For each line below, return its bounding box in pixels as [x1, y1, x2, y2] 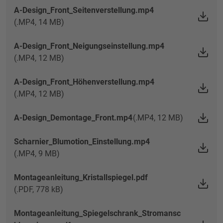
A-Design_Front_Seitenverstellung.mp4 [14, 5, 154, 15]
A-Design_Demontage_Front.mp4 [14, 113, 132, 122]
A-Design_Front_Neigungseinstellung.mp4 [14, 41, 164, 51]
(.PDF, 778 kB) [14, 185, 63, 194]
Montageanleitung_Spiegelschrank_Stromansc [14, 209, 181, 218]
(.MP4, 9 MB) [14, 149, 60, 158]
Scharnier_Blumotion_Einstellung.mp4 [14, 137, 150, 146]
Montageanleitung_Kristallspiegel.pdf [14, 173, 148, 182]
